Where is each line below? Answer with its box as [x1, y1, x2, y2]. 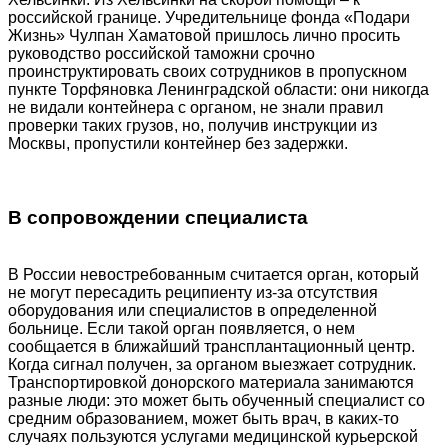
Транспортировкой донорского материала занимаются [8, 374, 414, 392]
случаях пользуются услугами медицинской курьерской [8, 428, 418, 446]
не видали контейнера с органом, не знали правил [8, 98, 383, 116]
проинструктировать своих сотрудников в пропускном [8, 62, 407, 80]
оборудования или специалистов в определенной [8, 302, 377, 320]
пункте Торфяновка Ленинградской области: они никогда [8, 80, 429, 98]
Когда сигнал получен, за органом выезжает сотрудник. [8, 356, 416, 374]
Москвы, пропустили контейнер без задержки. [8, 134, 348, 152]
